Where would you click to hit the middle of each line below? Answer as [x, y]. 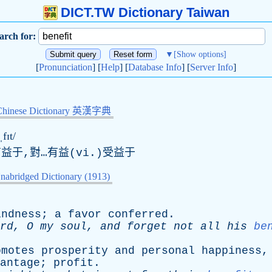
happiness [232, 251]
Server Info [212, 67]
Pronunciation [66, 67]
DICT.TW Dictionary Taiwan [145, 12]
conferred [138, 214]
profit [73, 263]
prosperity [75, 251]
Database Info [155, 67]
